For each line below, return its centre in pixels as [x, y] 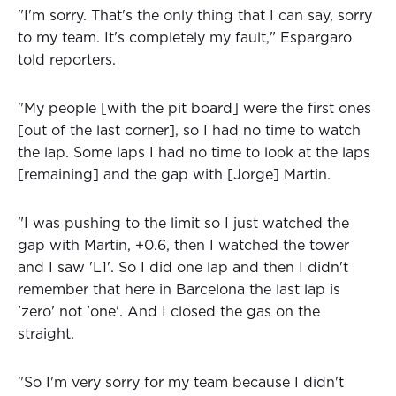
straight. [46, 335]
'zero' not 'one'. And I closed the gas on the [169, 312]
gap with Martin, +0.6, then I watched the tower [183, 246]
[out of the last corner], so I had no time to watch [189, 131]
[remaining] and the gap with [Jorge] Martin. [174, 175]
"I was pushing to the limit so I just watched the [183, 224]
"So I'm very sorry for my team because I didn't [181, 383]
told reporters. [67, 61]
